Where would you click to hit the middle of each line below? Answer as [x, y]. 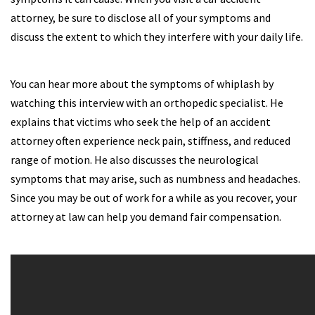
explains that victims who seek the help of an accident [141, 122]
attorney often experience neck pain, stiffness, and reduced [150, 141]
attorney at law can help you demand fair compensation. [146, 217]
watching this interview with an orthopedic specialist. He [147, 103]
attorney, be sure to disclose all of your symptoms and [141, 18]
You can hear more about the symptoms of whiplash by [142, 84]
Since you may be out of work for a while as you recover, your [154, 198]
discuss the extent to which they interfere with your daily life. [157, 37]
